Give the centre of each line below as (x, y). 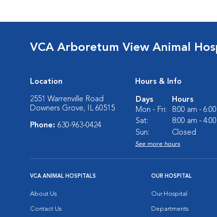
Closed (184, 133)
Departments (170, 209)
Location (46, 82)
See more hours (158, 144)
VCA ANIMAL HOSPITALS (63, 177)
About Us (43, 194)
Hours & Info (158, 82)
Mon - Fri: (151, 110)
